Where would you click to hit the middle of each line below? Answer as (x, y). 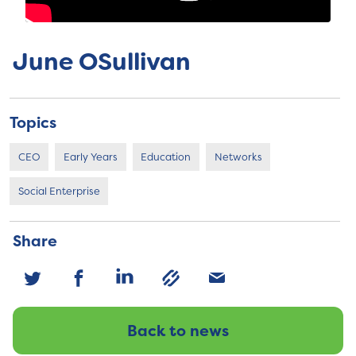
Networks (238, 157)
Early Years (90, 157)
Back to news (178, 331)
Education (166, 157)
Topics (33, 122)
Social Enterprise (59, 191)
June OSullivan (102, 62)
